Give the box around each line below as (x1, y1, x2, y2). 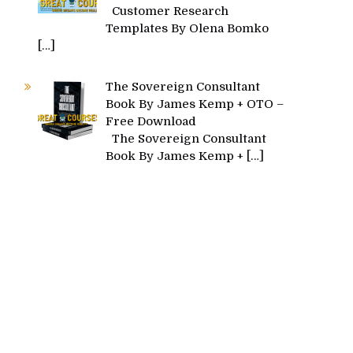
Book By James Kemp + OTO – (106, 96, 284, 111)
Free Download (106, 113, 197, 128)
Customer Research (106, 4, 229, 19)
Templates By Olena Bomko (106, 21, 269, 36)
